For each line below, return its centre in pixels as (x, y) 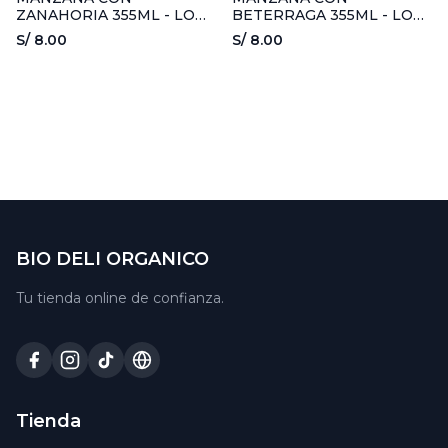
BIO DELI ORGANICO (112, 259)
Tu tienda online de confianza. (120, 298)
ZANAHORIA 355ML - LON (111, 15)
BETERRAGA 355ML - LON (328, 15)
